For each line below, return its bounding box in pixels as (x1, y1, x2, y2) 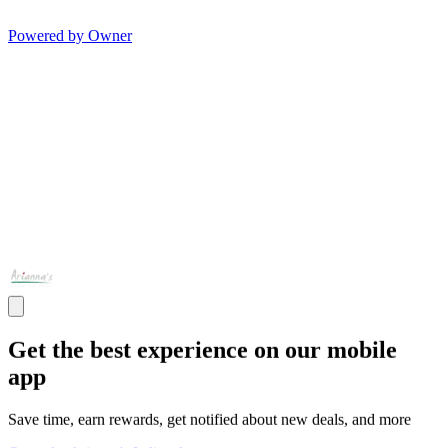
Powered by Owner (8, 27, 132, 45)
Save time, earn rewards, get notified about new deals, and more (8, 410, 411, 428)
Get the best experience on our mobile (8, 337, 397, 363)
